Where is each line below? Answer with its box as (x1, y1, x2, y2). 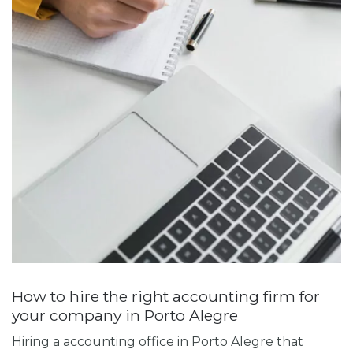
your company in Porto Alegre (12, 305, 238, 325)
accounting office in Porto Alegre (63, 334, 273, 350)
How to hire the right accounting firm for (12, 286, 320, 306)
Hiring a (12, 334, 63, 350)
